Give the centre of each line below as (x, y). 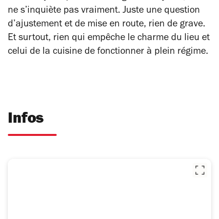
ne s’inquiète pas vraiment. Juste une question (104, 11)
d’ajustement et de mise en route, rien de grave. (107, 25)
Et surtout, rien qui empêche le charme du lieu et (109, 39)
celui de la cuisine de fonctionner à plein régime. (108, 53)
